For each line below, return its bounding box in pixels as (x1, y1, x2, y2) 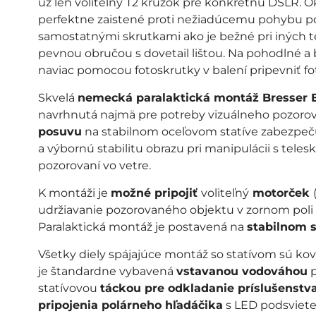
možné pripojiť (110, 186, 201, 200)
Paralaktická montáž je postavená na (37, 220, 247, 233)
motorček (248, 186, 313, 200)
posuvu (37, 125, 82, 138)
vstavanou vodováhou (176, 265, 308, 278)
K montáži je (37, 186, 111, 200)
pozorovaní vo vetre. (37, 159, 151, 172)
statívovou (37, 281, 100, 295)
